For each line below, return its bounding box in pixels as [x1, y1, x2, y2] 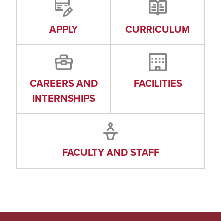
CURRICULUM [125, 22, 190, 37]
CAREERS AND [29, 76, 98, 91]
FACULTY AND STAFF [62, 145, 159, 160]
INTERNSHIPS [32, 91, 95, 106]
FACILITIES [133, 76, 182, 91]
